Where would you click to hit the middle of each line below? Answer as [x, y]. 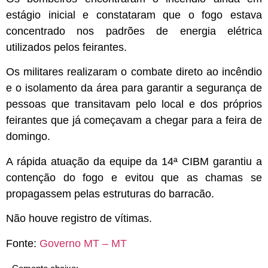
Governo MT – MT [83, 243]
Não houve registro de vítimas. [79, 219]
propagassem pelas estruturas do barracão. [110, 194]
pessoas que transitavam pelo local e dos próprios [134, 104]
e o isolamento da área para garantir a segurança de [134, 88]
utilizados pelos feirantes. [66, 48]
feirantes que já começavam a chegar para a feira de [134, 121]
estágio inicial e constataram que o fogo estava [134, 15]
